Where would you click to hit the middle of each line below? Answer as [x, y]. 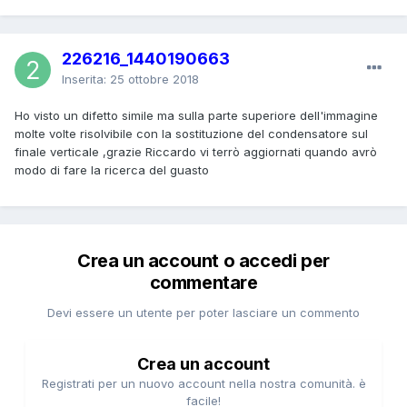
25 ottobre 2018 [154, 79]
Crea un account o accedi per [203, 260]
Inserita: [86, 79]
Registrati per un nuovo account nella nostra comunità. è [203, 383]
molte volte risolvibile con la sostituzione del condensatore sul [191, 133]
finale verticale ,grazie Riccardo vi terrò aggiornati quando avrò [196, 151]
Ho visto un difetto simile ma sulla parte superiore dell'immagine [196, 115]
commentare [203, 282]
